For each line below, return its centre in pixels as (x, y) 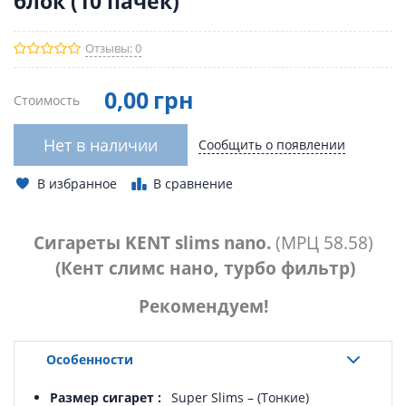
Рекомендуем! (203, 306)
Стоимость (47, 100)
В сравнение (193, 184)
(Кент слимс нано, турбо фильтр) (203, 268)
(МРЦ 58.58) (324, 243)
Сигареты (79, 243)
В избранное (77, 183)
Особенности (90, 359)
